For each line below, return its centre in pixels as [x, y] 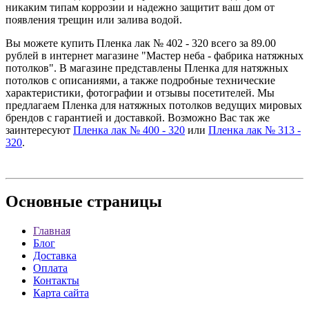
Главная [52, 231]
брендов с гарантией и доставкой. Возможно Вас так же [138, 117]
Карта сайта [61, 293]
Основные [44, 202]
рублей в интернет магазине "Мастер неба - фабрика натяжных [154, 55]
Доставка [55, 256]
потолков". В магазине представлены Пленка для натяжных [147, 68]
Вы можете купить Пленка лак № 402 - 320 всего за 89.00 [141, 43]
